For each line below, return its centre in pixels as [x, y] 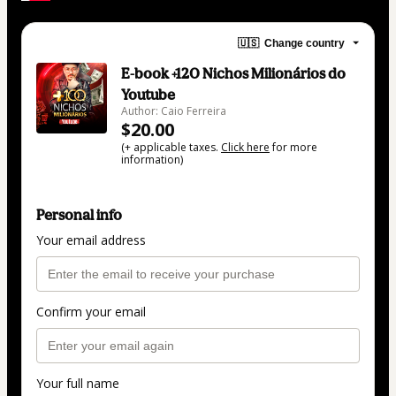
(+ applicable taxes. [171, 148]
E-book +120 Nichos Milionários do [233, 74]
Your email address [91, 240]
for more [293, 148]
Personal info [79, 215]
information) [152, 160]
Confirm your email [91, 312]
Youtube [148, 95]
